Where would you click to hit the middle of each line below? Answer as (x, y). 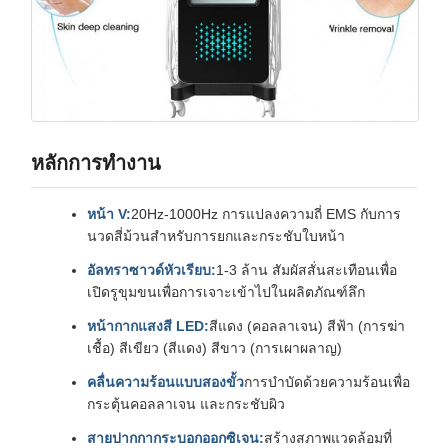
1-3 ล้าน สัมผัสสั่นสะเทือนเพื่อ (306, 270)
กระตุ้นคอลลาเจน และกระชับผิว (186, 404)
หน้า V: (109, 214)
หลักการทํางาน (96, 163)
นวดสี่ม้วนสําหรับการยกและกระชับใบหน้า (216, 236)
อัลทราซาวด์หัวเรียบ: (151, 270)
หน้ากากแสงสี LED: (148, 326)
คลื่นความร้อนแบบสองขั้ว (165, 382)
